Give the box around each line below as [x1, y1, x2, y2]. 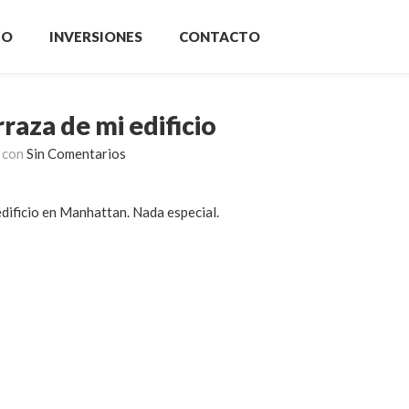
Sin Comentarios [26, 145, 126, 162]
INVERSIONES [49, 28, 142, 45]
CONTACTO [179, 28, 260, 45]
